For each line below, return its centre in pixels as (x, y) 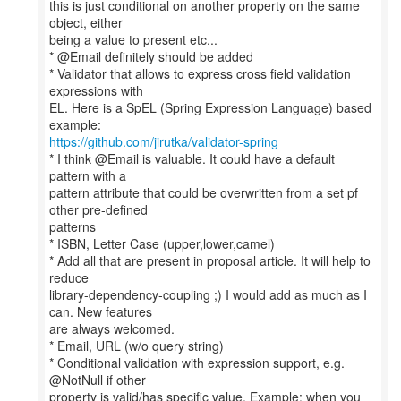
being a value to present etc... (133, 39)
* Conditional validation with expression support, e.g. (197, 363)
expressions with (96, 90)
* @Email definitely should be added (151, 56)
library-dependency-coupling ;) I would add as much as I (208, 294)
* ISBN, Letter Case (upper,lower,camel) (162, 243)
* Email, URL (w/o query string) (137, 346)
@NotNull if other (98, 380)
